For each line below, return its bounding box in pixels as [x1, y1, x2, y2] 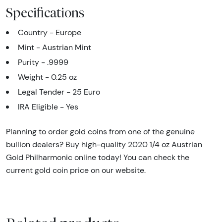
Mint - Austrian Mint [18, 43, 91, 53]
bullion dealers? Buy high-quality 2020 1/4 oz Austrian [6, 140, 202, 150]
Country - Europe [18, 28, 81, 38]
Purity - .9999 [18, 57, 68, 67]
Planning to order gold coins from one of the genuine [6, 127, 195, 137]
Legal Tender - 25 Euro [18, 87, 100, 97]
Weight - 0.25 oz [18, 72, 77, 82]
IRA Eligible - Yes [18, 102, 78, 112]
